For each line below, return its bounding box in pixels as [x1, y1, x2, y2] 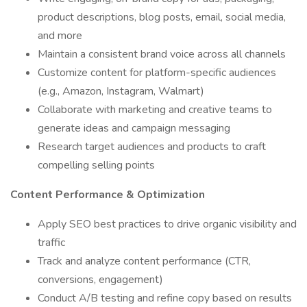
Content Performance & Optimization [10, 187, 205, 202]
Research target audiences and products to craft [38, 139, 266, 154]
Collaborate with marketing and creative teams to [38, 102, 272, 117]
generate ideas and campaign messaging [38, 121, 230, 136]
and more [38, 28, 82, 43]
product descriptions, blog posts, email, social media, [38, 10, 286, 25]
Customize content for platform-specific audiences [38, 65, 276, 80]
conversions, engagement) [38, 272, 163, 287]
